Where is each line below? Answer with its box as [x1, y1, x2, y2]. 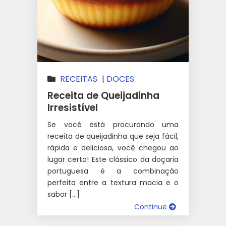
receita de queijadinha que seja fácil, [47, 131, 179, 141]
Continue [134, 201, 169, 212]
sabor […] [47, 189, 80, 199]
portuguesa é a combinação [47, 165, 179, 176]
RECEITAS [60, 73, 97, 85]
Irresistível [47, 100, 98, 115]
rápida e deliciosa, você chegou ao [47, 142, 179, 153]
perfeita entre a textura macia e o [47, 177, 179, 188]
